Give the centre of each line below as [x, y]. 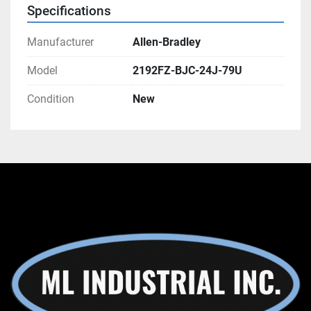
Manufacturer [60, 42]
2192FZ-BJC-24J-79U [187, 71]
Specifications [69, 11]
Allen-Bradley [167, 42]
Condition [51, 99]
